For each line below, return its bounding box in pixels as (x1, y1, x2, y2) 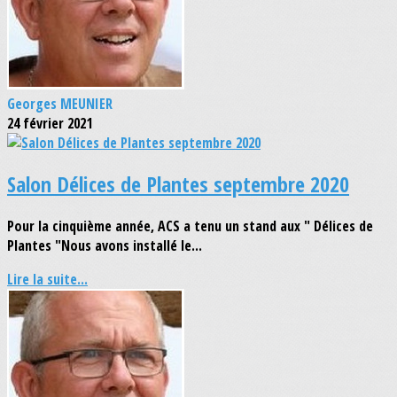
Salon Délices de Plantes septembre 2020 (7, 169, 349, 199)
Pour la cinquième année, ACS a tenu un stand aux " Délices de (7, 216, 373, 237)
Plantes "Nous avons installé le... (7, 236, 202, 256)
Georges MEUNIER (7, 93, 113, 113)
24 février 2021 (7, 113, 92, 133)
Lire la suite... (7, 269, 88, 290)
